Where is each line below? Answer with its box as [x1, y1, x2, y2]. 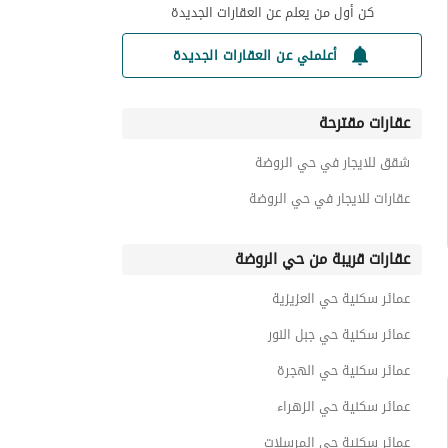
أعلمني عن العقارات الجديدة [172, 41, 338, 69]
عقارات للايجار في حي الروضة [249, 185, 410, 212]
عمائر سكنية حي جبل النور [268, 321, 410, 348]
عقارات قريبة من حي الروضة [235, 244, 410, 274]
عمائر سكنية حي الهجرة [277, 357, 410, 384]
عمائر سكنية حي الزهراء [277, 393, 410, 420]
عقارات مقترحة [319, 108, 410, 138]
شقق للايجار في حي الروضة [255, 149, 410, 176]
